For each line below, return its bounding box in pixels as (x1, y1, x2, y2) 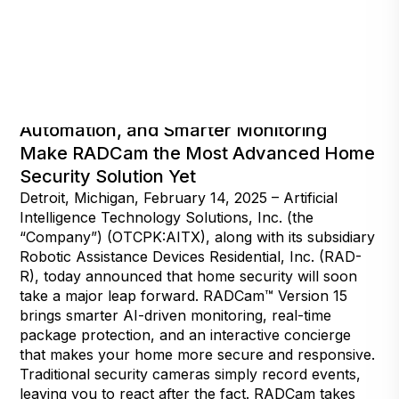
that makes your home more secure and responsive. (20, 345, 376, 363)
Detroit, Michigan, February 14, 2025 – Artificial (20, 188, 338, 207)
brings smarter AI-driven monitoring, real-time (20, 305, 332, 324)
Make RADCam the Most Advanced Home (20, 142, 376, 164)
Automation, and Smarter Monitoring (20, 118, 328, 141)
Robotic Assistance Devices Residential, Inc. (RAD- (20, 247, 362, 265)
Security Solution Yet (20, 165, 197, 187)
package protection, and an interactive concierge (20, 325, 352, 344)
